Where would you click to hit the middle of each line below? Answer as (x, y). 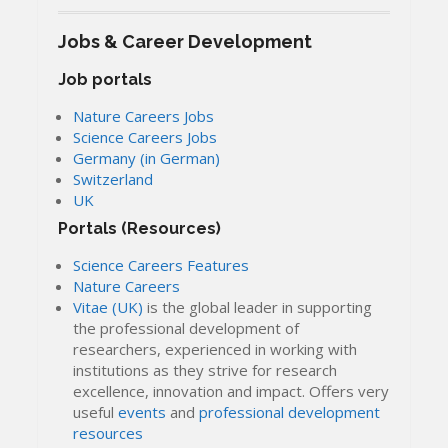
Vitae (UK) (108, 307)
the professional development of (186, 328)
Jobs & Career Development (185, 41)
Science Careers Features (161, 265)
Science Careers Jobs (145, 136)
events (142, 412)
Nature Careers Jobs (144, 115)
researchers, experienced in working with (215, 349)
